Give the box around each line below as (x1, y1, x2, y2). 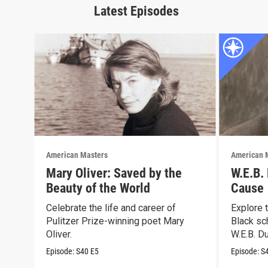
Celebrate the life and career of (46, 202, 176, 214)
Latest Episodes (94, 4, 179, 19)
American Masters (46, 150, 108, 160)
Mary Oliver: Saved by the (46, 165, 182, 181)
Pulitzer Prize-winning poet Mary (46, 215, 185, 227)
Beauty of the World (46, 180, 151, 196)
